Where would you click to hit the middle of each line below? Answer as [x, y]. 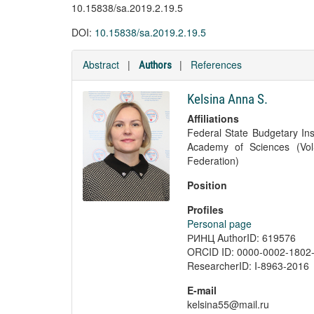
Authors [155, 65]
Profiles [205, 210]
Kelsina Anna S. [227, 99]
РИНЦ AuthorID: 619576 [241, 238]
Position [207, 185]
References [216, 64]
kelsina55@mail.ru [228, 304]
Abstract [101, 64]
